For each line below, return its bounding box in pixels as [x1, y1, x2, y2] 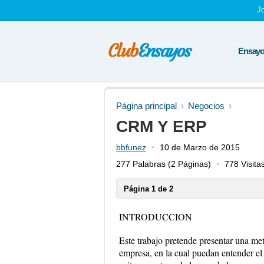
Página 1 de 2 [124, 184, 173, 193]
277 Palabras [116, 159, 166, 169]
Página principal [116, 101, 177, 111]
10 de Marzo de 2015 [160, 143, 240, 152]
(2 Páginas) [166, 159, 211, 169]
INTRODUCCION [119, 210, 192, 223]
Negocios [188, 101, 225, 111]
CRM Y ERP [116, 117, 207, 136]
